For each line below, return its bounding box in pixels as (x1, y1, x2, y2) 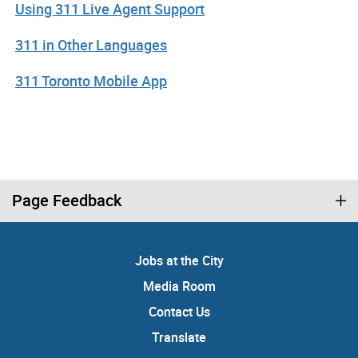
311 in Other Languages (15, 35, 167, 55)
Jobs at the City (134, 252, 224, 270)
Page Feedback (12, 189, 121, 212)
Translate (152, 328, 206, 347)
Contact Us (148, 303, 210, 321)
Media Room (142, 277, 216, 296)
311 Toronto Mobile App (15, 71, 167, 91)
